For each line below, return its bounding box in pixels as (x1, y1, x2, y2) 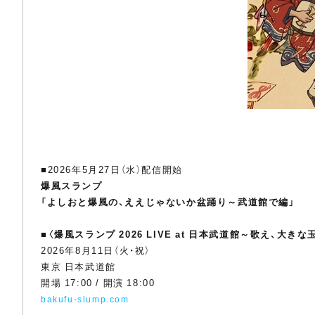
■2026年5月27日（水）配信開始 (41, 162, 183, 176)
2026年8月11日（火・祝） (41, 243, 150, 257)
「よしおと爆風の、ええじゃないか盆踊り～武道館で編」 (41, 195, 295, 208)
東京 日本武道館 (41, 259, 116, 273)
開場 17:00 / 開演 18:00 (41, 276, 155, 289)
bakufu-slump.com (41, 292, 129, 305)
